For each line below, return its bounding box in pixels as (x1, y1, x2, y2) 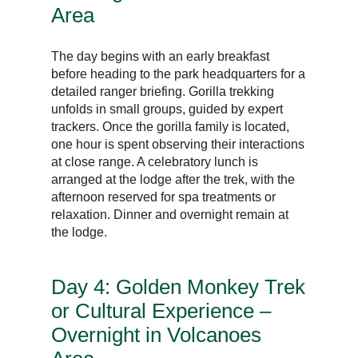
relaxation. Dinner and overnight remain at (51, 207, 289, 221)
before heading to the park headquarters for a (51, 66, 306, 81)
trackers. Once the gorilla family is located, (51, 119, 290, 133)
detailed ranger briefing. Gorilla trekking (51, 84, 275, 98)
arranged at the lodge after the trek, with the (51, 172, 296, 186)
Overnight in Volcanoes (51, 322, 262, 347)
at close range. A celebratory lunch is (51, 154, 259, 169)
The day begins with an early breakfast (51, 49, 270, 63)
